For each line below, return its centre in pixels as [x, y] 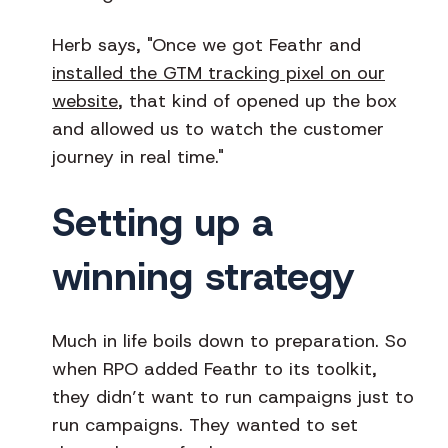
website [85, 101]
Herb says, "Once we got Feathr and [206, 45]
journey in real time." [141, 157]
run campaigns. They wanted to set [205, 425]
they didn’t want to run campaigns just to [233, 397]
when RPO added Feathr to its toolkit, [214, 369]
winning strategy [203, 276]
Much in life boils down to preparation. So [229, 341]
